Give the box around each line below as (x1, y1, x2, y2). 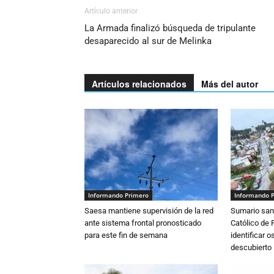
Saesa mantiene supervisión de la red (84, 206, 213, 215)
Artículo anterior (84, 7, 138, 15)
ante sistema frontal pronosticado (84, 218, 201, 228)
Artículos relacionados (92, 78, 187, 90)
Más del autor (201, 78, 258, 90)
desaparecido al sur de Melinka (84, 35, 212, 46)
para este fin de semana (84, 231, 168, 240)
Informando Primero (88, 191, 149, 199)
